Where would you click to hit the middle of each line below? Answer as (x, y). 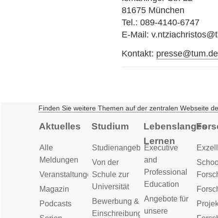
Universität (110, 186)
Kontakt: (139, 53)
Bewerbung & (115, 201)
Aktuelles (60, 126)
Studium (110, 126)
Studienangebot (119, 147)
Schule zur (110, 174)
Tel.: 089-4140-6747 (161, 22)
